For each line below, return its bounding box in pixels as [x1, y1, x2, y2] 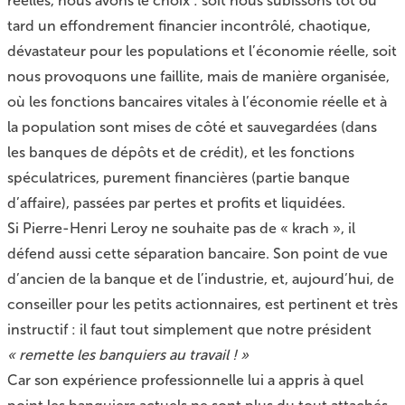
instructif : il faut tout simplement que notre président [7, 321, 372, 338]
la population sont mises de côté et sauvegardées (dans [7, 118, 377, 136]
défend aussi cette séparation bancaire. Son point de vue [7, 245, 388, 262]
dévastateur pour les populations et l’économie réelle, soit [7, 42, 397, 60]
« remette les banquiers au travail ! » [7, 346, 249, 363]
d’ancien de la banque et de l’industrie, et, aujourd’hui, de [7, 270, 394, 287]
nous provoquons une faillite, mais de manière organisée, [7, 68, 390, 85]
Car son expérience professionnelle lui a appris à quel [7, 372, 363, 389]
